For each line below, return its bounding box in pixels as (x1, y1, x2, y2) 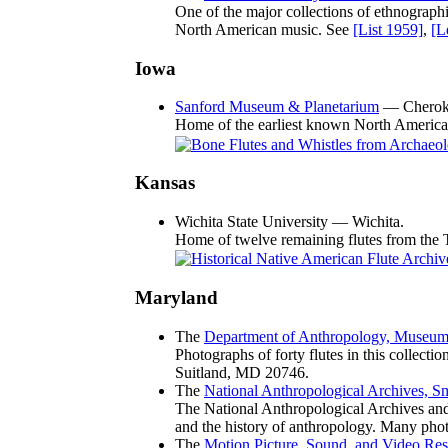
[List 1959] (353, 20, 423, 38)
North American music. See (175, 20, 353, 38)
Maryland (135, 287, 218, 309)
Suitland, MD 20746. (175, 363, 309, 381)
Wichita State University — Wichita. (175, 212, 404, 230)
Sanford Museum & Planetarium (175, 98, 379, 116)
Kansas (135, 172, 195, 194)
